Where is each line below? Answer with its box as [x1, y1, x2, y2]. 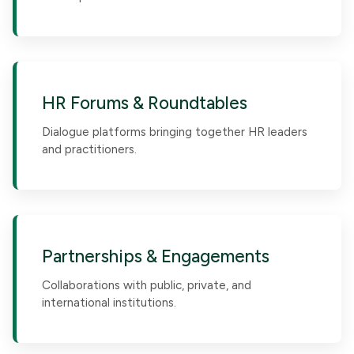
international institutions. [42, 296, 176, 310]
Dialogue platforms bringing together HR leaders [42, 125, 307, 139]
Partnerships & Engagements [42, 246, 269, 267]
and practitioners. [42, 142, 137, 156]
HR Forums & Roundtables [42, 92, 247, 114]
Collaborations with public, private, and [42, 278, 251, 292]
